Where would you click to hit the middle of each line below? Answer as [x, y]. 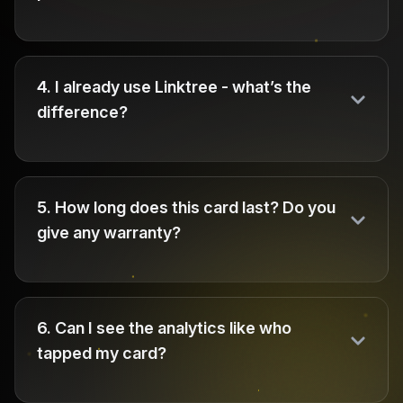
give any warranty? [109, 233]
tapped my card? [102, 353]
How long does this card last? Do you [195, 207]
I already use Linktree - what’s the [183, 87]
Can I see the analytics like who [173, 328]
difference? [82, 112]
